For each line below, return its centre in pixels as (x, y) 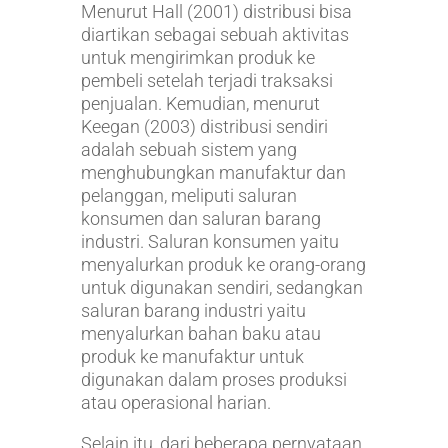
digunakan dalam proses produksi (213, 380)
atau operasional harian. (175, 403)
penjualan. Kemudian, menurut (200, 104)
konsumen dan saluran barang (200, 219)
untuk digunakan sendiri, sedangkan (221, 288)
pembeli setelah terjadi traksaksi (206, 81)
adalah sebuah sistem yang (188, 150)
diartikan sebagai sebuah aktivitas (214, 35)
